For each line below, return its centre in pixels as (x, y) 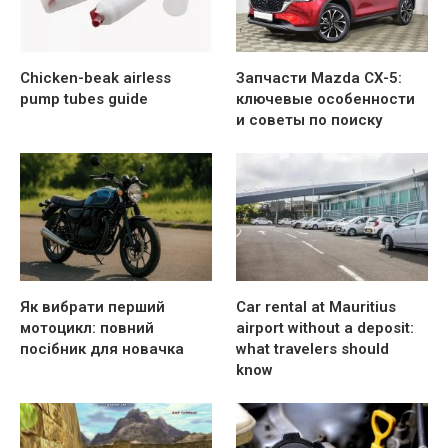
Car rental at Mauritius (316, 306)
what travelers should (313, 348)
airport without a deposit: (325, 327)
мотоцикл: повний (87, 327)
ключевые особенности (326, 98)
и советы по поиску (309, 119)
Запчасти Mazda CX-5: (319, 77)
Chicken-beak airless (95, 77)
